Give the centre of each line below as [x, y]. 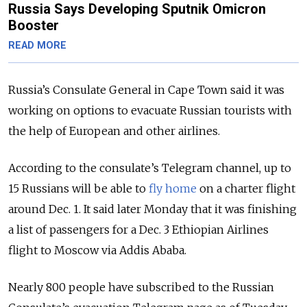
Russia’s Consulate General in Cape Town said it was [146, 90]
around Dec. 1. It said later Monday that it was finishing [152, 209]
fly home [173, 189]
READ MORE [37, 46]
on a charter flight [246, 189]
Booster [34, 26]
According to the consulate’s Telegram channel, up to [150, 168]
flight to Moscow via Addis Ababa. [97, 250]
